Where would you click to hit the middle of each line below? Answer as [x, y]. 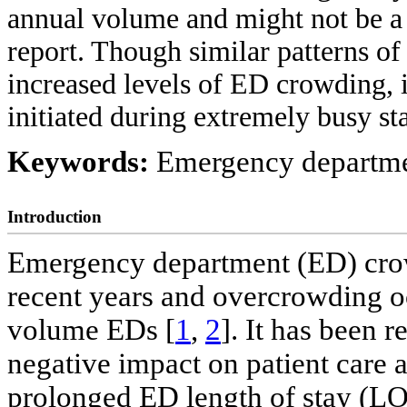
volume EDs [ [91, 330]
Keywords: [82, 161]
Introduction [55, 216]
